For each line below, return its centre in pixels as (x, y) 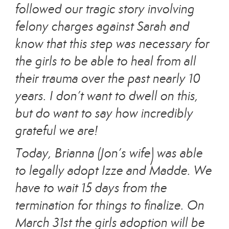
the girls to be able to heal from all (106, 61)
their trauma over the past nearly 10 (108, 78)
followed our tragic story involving (105, 9)
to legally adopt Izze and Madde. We (114, 170)
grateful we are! (56, 131)
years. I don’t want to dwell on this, (107, 96)
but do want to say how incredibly (104, 113)
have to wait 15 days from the (91, 188)
